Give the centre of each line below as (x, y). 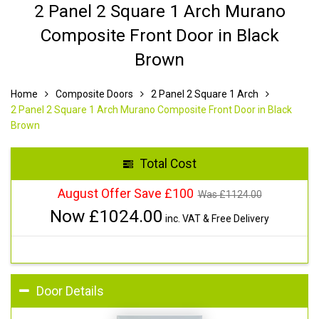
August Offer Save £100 (125, 193)
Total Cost (168, 163)
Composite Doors (94, 94)
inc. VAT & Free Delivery (216, 218)
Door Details (70, 291)
